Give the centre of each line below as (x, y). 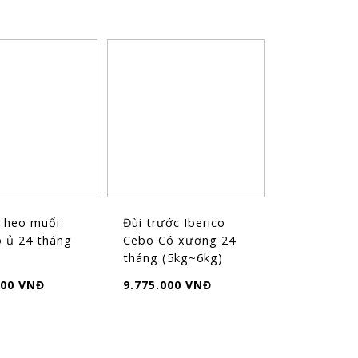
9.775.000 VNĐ (167, 284)
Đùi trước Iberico (174, 222)
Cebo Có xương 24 (179, 240)
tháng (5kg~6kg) (173, 257)
